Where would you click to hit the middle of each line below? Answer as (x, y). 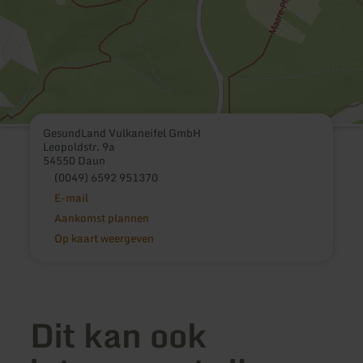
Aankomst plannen (101, 218)
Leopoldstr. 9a (79, 146)
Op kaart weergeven (104, 238)
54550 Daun (75, 160)
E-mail (71, 197)
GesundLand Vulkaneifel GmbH (122, 132)
